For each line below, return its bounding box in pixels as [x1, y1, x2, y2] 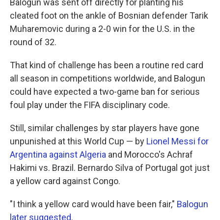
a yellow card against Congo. [10, 176, 120, 186]
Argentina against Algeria [10, 149, 106, 160]
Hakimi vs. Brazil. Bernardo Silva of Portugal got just [10, 163, 210, 173]
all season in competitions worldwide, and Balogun [10, 73, 205, 83]
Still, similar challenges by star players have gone [10, 123, 199, 133]
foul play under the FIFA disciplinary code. [10, 100, 170, 110]
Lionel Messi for [146, 136, 209, 146]
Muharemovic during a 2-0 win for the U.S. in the [10, 24, 195, 34]
